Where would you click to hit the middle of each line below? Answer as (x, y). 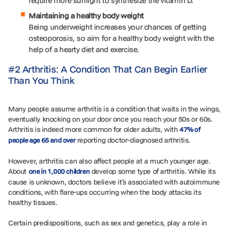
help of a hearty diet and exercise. (85, 49)
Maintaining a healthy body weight (86, 15)
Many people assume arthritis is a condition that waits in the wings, (114, 109)
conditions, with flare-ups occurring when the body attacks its (105, 192)
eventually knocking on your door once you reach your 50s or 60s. (110, 119)
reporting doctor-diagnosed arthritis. (134, 140)
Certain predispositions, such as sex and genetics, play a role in (108, 223)
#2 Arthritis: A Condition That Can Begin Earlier (108, 69)
